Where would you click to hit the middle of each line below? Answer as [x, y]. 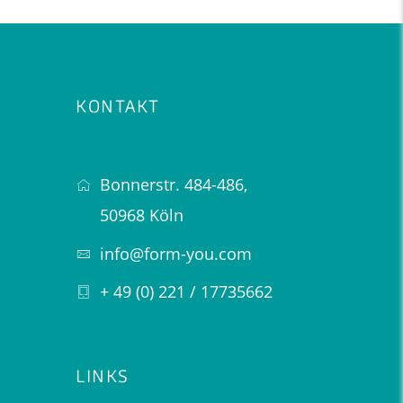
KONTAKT [118, 107]
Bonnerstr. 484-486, [174, 185]
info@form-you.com [176, 253]
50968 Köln [142, 215]
